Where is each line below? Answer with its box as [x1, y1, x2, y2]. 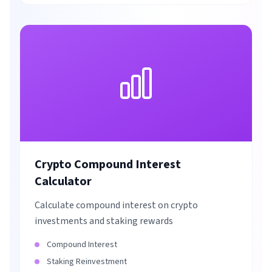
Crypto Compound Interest [35, 156, 181, 173]
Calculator [35, 173, 92, 190]
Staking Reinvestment [47, 256, 127, 268]
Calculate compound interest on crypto [35, 199, 198, 212]
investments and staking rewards [35, 214, 173, 228]
